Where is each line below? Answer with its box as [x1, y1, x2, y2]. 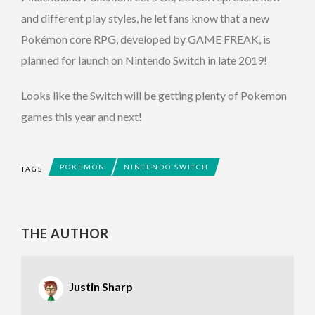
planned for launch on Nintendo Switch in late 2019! [21, 53, 267, 67]
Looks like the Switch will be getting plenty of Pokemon [21, 89, 287, 103]
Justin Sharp [69, 280, 133, 294]
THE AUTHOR [21, 226, 109, 242]
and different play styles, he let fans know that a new [21, 11, 269, 25]
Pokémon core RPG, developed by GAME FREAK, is [21, 32, 271, 46]
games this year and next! [21, 110, 142, 124]
